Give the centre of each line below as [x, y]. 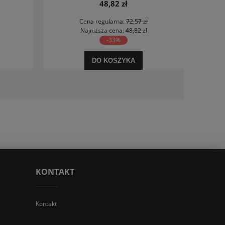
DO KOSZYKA [114, 61]
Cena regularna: [103, 22]
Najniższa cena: [103, 31]
